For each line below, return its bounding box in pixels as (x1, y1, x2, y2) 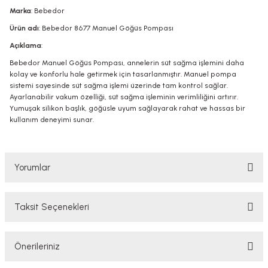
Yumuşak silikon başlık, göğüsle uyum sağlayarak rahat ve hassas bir (10, 104, 245, 112)
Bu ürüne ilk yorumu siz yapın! (82, 212, 186, 221)
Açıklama (10, 41, 41, 50)
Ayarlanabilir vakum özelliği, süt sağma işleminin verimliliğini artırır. (10, 93, 238, 101)
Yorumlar (14, 162, 50, 173)
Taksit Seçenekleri (14, 202, 89, 212)
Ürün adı (10, 24, 39, 32)
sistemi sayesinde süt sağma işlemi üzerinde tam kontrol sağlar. (10, 81, 228, 90)
